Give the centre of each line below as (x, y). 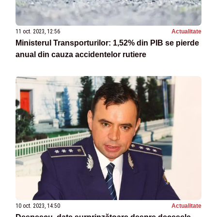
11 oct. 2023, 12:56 (38, 31)
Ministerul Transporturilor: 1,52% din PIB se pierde (107, 43)
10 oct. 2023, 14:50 (38, 206)
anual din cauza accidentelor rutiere (81, 54)
